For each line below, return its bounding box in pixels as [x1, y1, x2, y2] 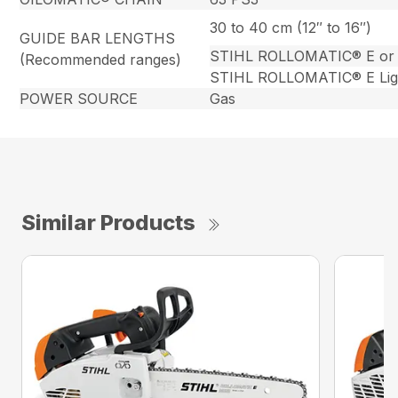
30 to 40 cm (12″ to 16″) [210, 19, 372, 37]
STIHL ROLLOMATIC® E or [210, 47, 395, 66]
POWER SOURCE [20, 90, 139, 108]
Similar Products [21, 210, 195, 236]
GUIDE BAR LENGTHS [20, 29, 176, 48]
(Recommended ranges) [20, 51, 182, 69]
